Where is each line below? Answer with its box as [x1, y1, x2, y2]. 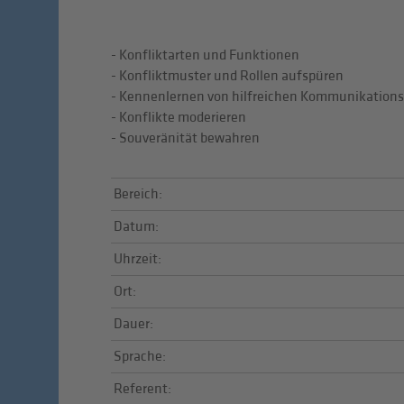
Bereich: [113, 186, 162, 204]
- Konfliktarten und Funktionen [110, 46, 299, 64]
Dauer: [113, 316, 153, 334]
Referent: [113, 381, 171, 399]
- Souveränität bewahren [110, 129, 260, 147]
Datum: [113, 218, 161, 236]
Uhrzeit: [113, 251, 164, 269]
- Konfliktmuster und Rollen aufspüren [110, 67, 344, 85]
